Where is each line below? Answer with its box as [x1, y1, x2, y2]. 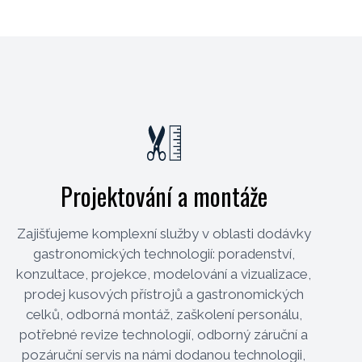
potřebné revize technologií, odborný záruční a [19, 326, 309, 343]
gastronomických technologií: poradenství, [32, 245, 295, 262]
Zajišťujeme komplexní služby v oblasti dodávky [16, 225, 311, 242]
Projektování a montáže [60, 177, 267, 214]
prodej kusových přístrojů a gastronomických [23, 285, 304, 302]
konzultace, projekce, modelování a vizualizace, [16, 265, 312, 282]
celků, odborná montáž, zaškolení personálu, [25, 305, 302, 322]
